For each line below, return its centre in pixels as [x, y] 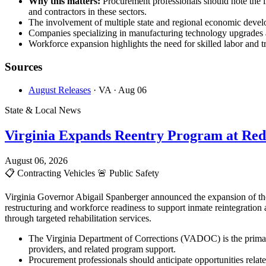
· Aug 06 [130, 90]
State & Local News [43, 110]
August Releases [60, 90]
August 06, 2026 [36, 160]
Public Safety [133, 173]
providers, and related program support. [102, 249]
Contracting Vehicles [56, 173]
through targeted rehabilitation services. [78, 218]
